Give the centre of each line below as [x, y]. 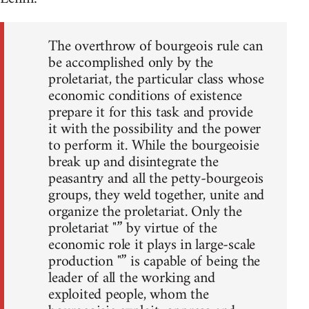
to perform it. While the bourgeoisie [154, 146]
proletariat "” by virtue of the [133, 228]
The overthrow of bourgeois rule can [156, 46]
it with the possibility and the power [155, 129]
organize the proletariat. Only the [145, 212]
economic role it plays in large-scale [152, 245]
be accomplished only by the [131, 63]
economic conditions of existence [146, 96]
